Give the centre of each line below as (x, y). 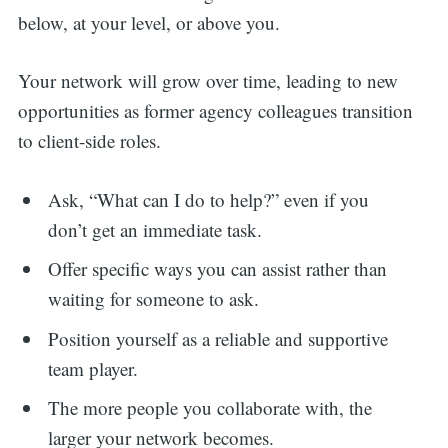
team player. (93, 368)
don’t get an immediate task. (155, 229)
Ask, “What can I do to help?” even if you (209, 199)
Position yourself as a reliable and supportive (218, 338)
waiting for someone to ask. (154, 299)
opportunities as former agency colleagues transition (215, 111)
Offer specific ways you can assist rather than (218, 269)
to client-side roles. (89, 141)
